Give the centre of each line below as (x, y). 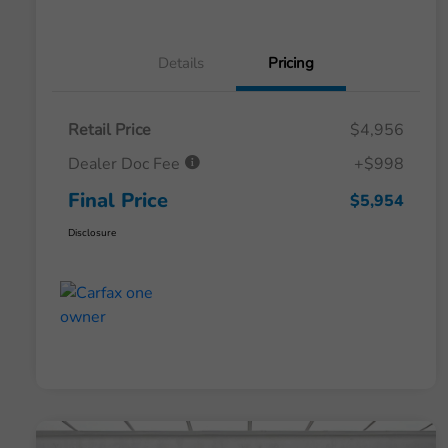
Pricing (291, 63)
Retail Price (109, 130)
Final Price (118, 201)
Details (181, 63)
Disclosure (92, 233)
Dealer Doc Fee (126, 164)
